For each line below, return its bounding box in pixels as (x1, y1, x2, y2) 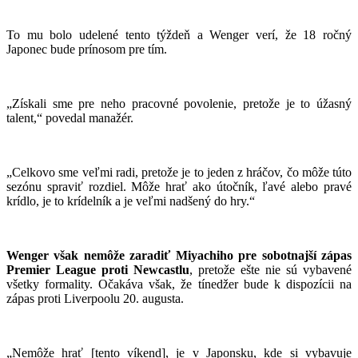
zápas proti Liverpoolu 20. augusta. (6, 291, 184, 305)
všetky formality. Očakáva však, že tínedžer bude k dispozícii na (6, 276, 352, 291)
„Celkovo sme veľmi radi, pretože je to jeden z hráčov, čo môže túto (6, 165, 352, 179)
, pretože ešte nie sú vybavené (189, 262, 352, 276)
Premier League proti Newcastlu (6, 262, 189, 276)
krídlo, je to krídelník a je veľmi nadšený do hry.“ (6, 193, 255, 208)
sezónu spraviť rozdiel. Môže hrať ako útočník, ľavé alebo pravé (6, 179, 352, 193)
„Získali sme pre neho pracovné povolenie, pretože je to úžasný (6, 96, 352, 110)
